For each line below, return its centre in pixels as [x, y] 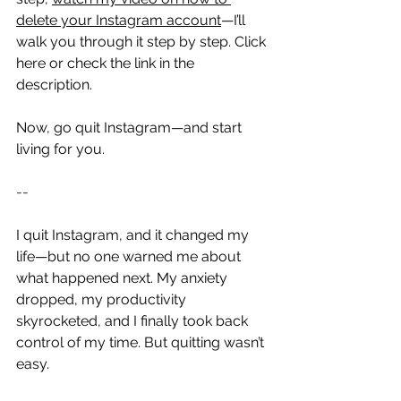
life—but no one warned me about [130, 256]
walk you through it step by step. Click [143, 41]
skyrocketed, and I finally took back [134, 320]
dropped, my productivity [103, 299]
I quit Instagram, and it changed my [134, 235]
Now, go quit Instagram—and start [131, 127]
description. [54, 84]
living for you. [60, 149]
